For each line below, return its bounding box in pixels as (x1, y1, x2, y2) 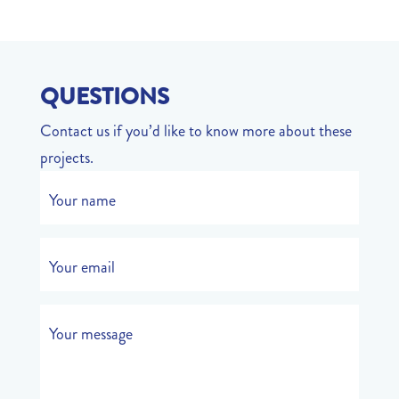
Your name (48, 189, 116, 213)
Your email (48, 256, 115, 280)
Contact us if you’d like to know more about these (39, 119, 352, 143)
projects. (39, 146, 94, 170)
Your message (48, 322, 133, 346)
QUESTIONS (39, 80, 169, 114)
